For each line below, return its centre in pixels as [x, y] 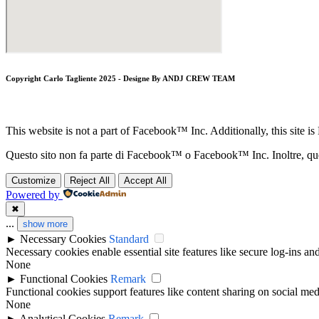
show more [45, 224]
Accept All [145, 181]
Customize [33, 181]
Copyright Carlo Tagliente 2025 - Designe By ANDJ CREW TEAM [120, 79]
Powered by [33, 195]
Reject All [90, 181]
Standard [129, 239]
